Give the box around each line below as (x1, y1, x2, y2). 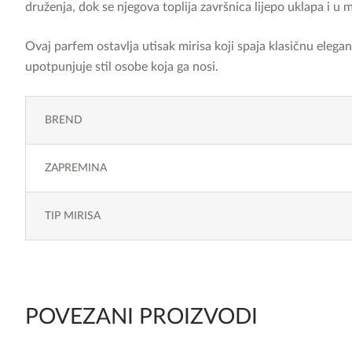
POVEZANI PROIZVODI (25, 306, 258, 328)
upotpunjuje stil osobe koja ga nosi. (25, 60, 218, 73)
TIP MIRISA (45, 211, 101, 222)
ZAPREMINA (45, 163, 107, 174)
